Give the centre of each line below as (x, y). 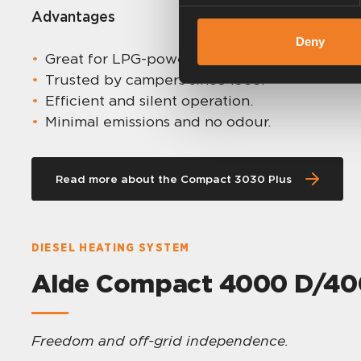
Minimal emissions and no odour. (158, 121)
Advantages (73, 16)
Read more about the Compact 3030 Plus (174, 178)
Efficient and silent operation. (149, 100)
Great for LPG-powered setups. (155, 58)
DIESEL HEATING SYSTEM (110, 248)
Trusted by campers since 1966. (155, 79)
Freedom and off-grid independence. (160, 340)
